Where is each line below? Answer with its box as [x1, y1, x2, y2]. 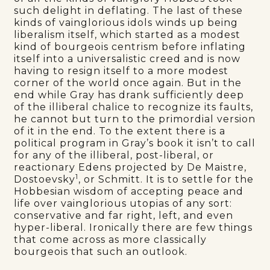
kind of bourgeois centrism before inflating [14, 40, 246, 52]
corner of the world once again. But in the [14, 77, 242, 89]
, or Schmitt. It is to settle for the [78, 173, 254, 185]
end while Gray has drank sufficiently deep [14, 89, 245, 101]
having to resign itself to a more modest [14, 64, 229, 77]
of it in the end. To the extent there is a [14, 125, 226, 137]
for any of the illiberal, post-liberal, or [14, 149, 215, 161]
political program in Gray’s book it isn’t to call [14, 137, 256, 149]
